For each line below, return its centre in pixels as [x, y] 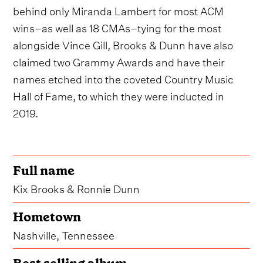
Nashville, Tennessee [64, 234]
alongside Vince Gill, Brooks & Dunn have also [123, 44]
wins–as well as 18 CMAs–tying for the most [117, 27]
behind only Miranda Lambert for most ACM [119, 10]
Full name [44, 171]
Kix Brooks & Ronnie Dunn [77, 188]
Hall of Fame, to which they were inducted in [119, 95]
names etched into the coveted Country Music [124, 78]
